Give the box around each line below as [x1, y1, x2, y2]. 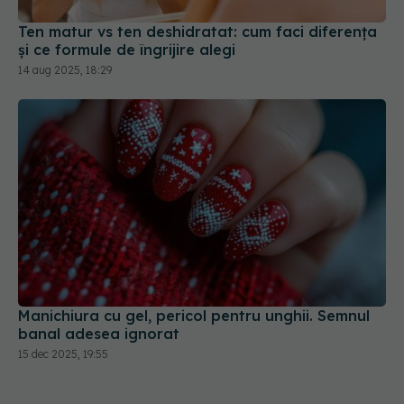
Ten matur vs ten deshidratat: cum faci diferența [18, 23, 377, 41]
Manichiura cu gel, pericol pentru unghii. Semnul [18, 306, 370, 325]
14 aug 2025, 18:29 [18, 63, 112, 78]
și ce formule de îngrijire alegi [18, 41, 235, 60]
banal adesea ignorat [18, 324, 179, 343]
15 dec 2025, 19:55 [18, 346, 108, 361]
